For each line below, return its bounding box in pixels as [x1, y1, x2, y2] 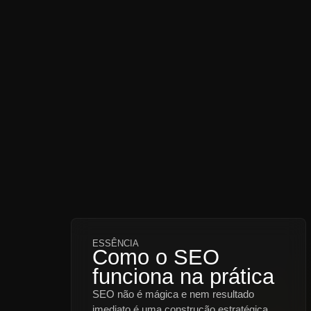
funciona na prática [92, 264, 274, 289]
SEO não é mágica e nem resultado [92, 288, 254, 300]
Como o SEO [92, 245, 219, 269]
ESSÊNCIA [92, 239, 139, 249]
